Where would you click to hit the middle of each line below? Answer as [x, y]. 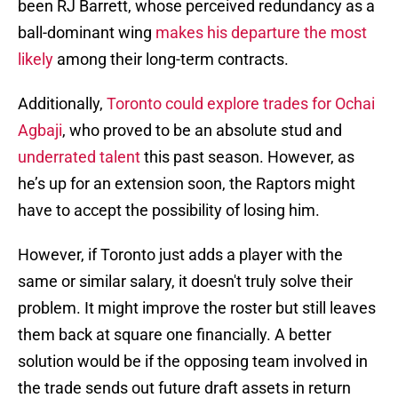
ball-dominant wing [87, 33]
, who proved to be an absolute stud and [202, 131]
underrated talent [79, 157]
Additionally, [62, 104]
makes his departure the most [261, 33]
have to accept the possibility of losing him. [169, 211]
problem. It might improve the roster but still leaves [197, 308]
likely [36, 60]
